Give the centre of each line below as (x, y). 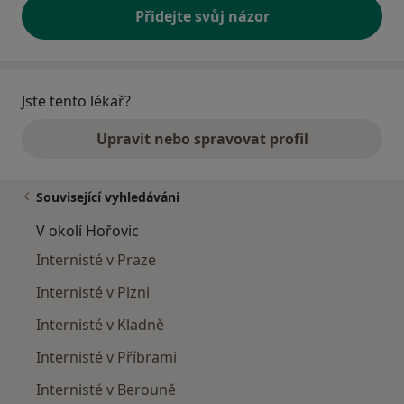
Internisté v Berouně (106, 390)
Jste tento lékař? (76, 101)
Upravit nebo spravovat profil (202, 139)
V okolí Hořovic (87, 231)
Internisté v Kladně (100, 325)
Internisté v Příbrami (106, 358)
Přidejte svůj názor (202, 17)
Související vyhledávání (108, 197)
